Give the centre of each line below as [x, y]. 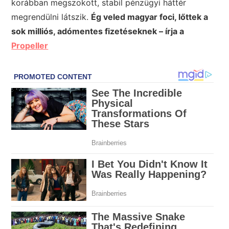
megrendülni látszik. [51, 17]
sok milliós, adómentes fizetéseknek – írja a [98, 31]
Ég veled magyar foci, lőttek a [150, 17]
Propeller [30, 46]
